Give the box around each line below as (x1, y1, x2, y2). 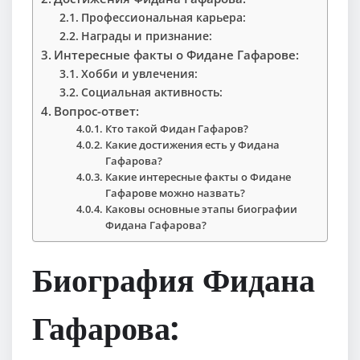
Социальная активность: (80, 84, 223, 100)
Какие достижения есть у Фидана (105, 137, 280, 152)
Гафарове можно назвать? (105, 185, 246, 200)
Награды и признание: (80, 27, 212, 43)
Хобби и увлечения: (80, 65, 198, 81)
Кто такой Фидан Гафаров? (105, 121, 249, 136)
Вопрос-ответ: (54, 102, 140, 119)
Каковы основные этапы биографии (105, 201, 298, 216)
